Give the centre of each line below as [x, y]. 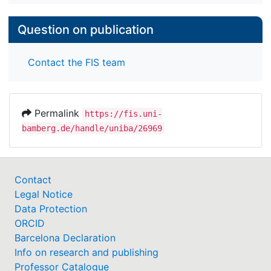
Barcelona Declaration [65, 237]
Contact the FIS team [77, 62]
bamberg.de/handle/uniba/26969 [92, 128]
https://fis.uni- [123, 113]
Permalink [57, 113]
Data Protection [51, 208]
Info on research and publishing [87, 252]
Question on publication [86, 30]
